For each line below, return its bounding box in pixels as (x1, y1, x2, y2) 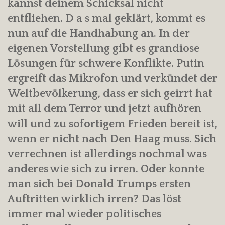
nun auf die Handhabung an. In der (8, 27, 190, 40)
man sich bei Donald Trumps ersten (8, 178, 191, 191)
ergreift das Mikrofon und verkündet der (8, 72, 217, 85)
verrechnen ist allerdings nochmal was (8, 148, 207, 161)
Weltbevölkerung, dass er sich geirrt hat (8, 87, 212, 100)
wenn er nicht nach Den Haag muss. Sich (8, 133, 216, 146)
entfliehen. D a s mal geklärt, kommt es (8, 12, 205, 25)
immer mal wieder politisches (8, 208, 161, 221)
